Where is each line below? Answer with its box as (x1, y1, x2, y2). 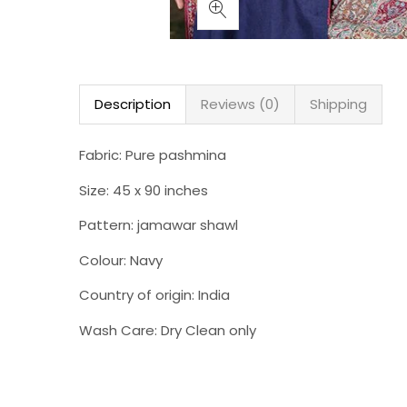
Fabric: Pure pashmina (79, 145, 226, 164)
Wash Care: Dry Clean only (79, 320, 256, 340)
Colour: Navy (79, 250, 163, 270)
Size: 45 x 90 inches (79, 180, 208, 200)
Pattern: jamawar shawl (79, 215, 238, 234)
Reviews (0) (201, 94, 280, 114)
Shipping (310, 94, 367, 114)
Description (94, 94, 171, 114)
